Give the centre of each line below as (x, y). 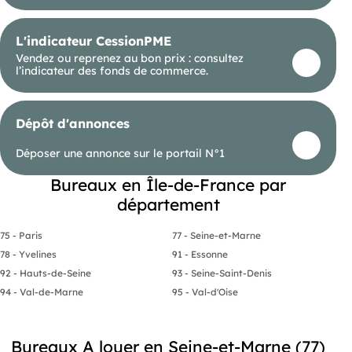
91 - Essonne (200, 254)
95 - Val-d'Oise (205, 291)
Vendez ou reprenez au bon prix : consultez (130, 58)
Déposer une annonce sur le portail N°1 (120, 153)
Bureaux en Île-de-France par (168, 184)
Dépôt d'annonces (73, 123)
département (168, 204)
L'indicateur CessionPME (93, 40)
